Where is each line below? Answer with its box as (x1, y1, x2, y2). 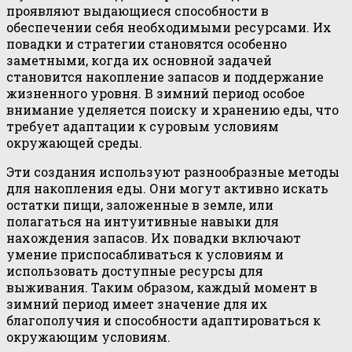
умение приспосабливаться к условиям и (6, 245, 284, 262)
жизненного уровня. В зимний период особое (6, 84, 305, 101)
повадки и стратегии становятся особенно (6, 35, 287, 52)
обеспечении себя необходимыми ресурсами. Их (6, 18, 332, 35)
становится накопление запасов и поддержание (6, 68, 324, 85)
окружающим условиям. (6, 328, 170, 345)
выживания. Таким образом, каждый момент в (6, 278, 317, 295)
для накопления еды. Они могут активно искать (6, 179, 328, 196)
